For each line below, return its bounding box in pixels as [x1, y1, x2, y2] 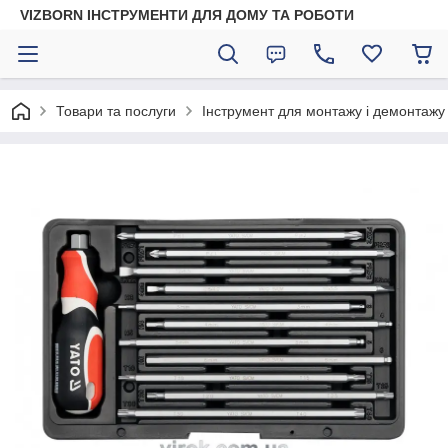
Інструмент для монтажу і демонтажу [202, 103, 445, 119]
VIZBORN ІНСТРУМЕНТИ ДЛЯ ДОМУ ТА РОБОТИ [20, 7, 354, 23]
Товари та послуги [56, 103, 176, 119]
